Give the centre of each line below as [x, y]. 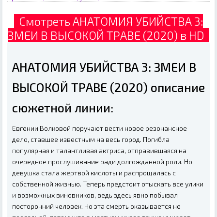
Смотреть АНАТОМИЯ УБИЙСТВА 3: [108, 21]
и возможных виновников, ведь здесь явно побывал [95, 195]
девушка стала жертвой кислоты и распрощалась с [94, 172]
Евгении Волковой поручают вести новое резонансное [100, 128]
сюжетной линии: [63, 107]
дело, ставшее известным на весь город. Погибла [91, 139]
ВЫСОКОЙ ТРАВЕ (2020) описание [108, 87]
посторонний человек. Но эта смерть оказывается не [96, 206]
